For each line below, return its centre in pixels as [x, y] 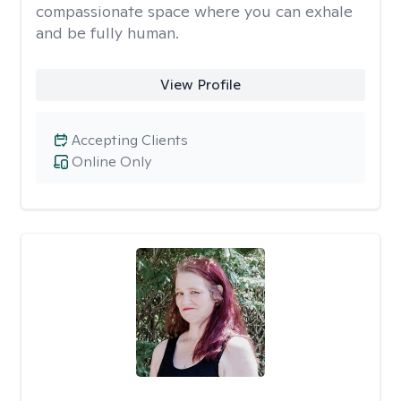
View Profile [200, 85]
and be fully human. [107, 33]
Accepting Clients [130, 140]
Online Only [111, 162]
